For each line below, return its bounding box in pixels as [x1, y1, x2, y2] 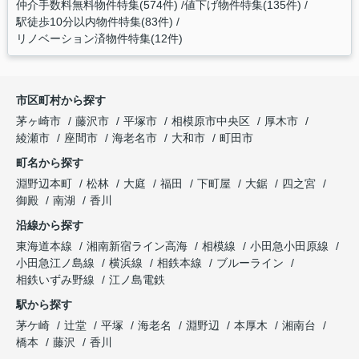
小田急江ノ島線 [16, 256, 98, 270]
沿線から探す [16, 219, 83, 232]
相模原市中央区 [171, 115, 250, 128]
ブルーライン [216, 256, 287, 270]
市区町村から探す [16, 94, 106, 107]
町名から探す [16, 156, 83, 170]
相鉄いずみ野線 [16, 273, 98, 287]
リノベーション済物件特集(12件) [15, 32, 183, 46]
